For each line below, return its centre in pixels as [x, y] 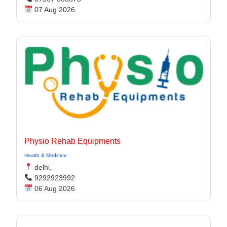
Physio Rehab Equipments [72, 141]
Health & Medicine [46, 155]
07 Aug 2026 [53, 10]
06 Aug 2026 [53, 188]
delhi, [42, 167]
